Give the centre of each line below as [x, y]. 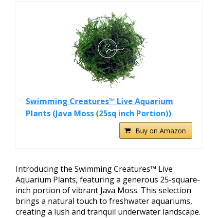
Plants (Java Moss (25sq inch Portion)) [99, 114]
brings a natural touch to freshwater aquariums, [104, 201]
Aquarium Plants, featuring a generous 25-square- [108, 180]
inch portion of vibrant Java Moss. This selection [103, 191]
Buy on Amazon [161, 131]
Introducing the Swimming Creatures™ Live [94, 169]
